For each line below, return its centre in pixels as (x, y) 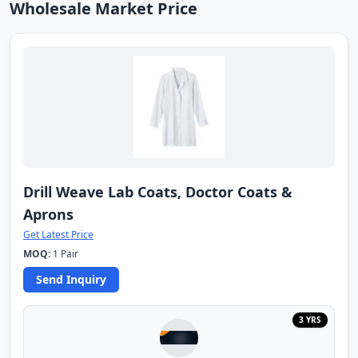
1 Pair (64, 253)
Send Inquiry (71, 279)
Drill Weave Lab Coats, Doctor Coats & (158, 191)
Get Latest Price (58, 234)
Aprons (48, 214)
